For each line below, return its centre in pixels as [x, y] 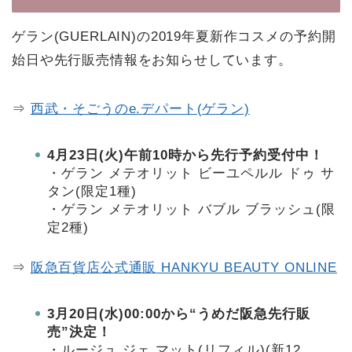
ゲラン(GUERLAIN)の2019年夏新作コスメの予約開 [174, 36]
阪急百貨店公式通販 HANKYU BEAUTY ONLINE [183, 267]
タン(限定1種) [92, 191]
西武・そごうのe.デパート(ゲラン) [140, 108]
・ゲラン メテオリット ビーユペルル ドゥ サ [191, 173]
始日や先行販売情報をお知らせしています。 [152, 60]
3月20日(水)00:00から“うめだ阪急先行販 [179, 313]
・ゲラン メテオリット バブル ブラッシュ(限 [191, 209]
